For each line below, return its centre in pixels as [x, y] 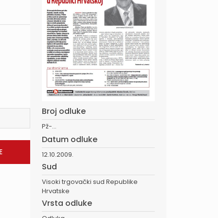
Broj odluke [64, 111]
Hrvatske [56, 191]
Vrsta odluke [67, 203]
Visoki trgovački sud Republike [90, 182]
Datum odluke [70, 139]
